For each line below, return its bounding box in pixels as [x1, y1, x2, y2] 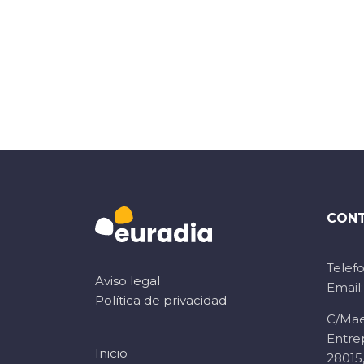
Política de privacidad [95, 292, 227, 308]
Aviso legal [95, 273, 160, 288]
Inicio [95, 345, 128, 361]
